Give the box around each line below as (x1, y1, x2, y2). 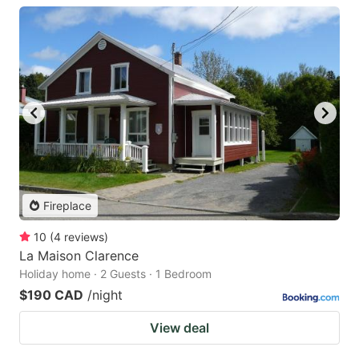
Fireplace (43, 198, 91, 212)
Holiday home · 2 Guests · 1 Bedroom (19, 266, 212, 280)
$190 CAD (19, 286, 83, 303)
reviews (64, 229, 104, 244)
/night (87, 286, 123, 303)
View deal (150, 319, 209, 336)
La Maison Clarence (19, 247, 139, 264)
